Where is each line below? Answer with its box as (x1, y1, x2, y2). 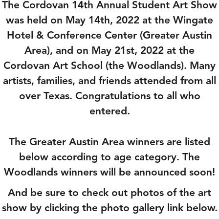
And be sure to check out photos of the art (8, 186, 211, 199)
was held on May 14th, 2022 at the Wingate (6, 14, 213, 26)
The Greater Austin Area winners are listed (9, 135, 210, 148)
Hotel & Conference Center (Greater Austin (7, 29, 212, 42)
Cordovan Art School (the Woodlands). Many (3, 59, 216, 72)
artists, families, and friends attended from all (3, 74, 216, 87)
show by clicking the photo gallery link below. (1, 201, 218, 214)
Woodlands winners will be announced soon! (4, 166, 215, 178)
